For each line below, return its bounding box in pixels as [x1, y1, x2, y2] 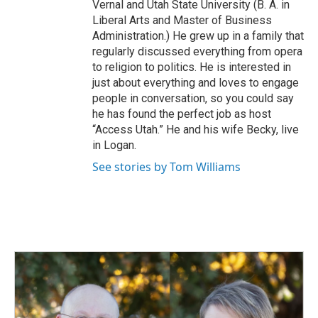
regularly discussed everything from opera [92, 45, 302, 59]
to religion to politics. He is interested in [92, 60, 291, 75]
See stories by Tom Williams [92, 159, 241, 175]
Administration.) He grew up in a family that [92, 29, 304, 43]
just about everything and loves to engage [92, 76, 299, 90]
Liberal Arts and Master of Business [92, 13, 272, 28]
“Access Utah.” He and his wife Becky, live [92, 123, 299, 137]
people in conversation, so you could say [92, 92, 294, 106]
